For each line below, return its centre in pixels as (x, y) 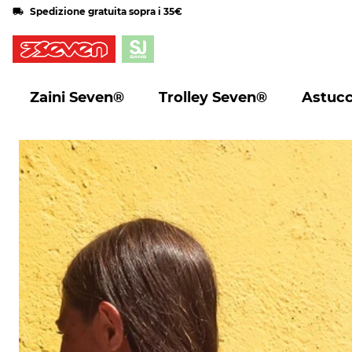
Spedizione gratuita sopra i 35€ (106, 11)
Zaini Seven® (77, 97)
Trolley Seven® (213, 97)
